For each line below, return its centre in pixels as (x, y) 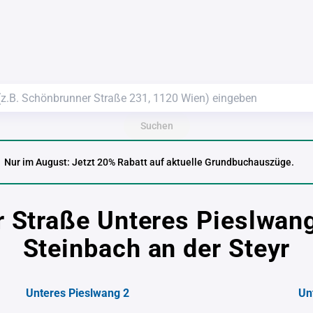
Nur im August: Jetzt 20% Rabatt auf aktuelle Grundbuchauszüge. (149, 162)
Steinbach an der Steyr (156, 249)
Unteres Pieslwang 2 (78, 293)
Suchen (156, 126)
